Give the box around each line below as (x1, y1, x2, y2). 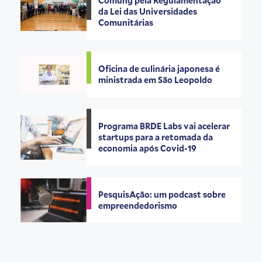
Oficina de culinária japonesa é (98, 63, 220, 75)
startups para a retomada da (98, 132, 213, 143)
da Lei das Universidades (98, 6, 198, 18)
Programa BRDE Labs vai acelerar (98, 120, 230, 132)
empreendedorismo (98, 200, 178, 212)
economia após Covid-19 (98, 143, 197, 154)
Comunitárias (98, 17, 154, 29)
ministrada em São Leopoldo (98, 74, 213, 86)
